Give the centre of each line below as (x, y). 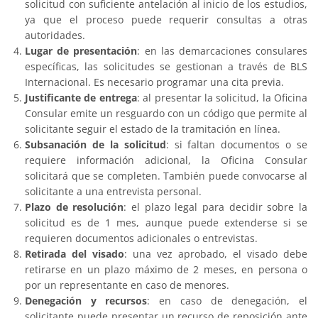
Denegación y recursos (86, 300)
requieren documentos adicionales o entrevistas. (141, 238)
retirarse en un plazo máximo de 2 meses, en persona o (166, 269)
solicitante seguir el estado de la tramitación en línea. (153, 128)
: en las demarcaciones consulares (223, 50)
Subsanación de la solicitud (95, 144)
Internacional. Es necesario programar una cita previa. (154, 82)
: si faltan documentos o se (236, 144)
